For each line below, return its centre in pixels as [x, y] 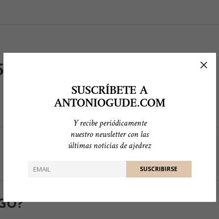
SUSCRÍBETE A [109, 91]
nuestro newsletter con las [109, 134]
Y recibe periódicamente [109, 123]
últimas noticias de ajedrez [109, 145]
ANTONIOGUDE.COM [109, 103]
